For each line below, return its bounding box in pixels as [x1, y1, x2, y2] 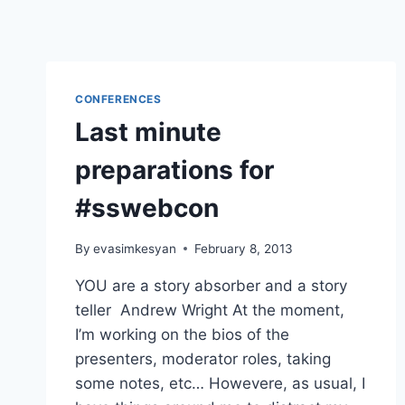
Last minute [75, 116, 221, 147]
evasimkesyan [93, 240, 177, 256]
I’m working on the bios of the [75, 325, 289, 344]
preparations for [75, 154, 274, 185]
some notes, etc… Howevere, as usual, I [75, 373, 365, 392]
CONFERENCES [75, 92, 162, 106]
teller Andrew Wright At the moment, [75, 300, 344, 319]
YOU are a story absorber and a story [75, 276, 347, 295]
